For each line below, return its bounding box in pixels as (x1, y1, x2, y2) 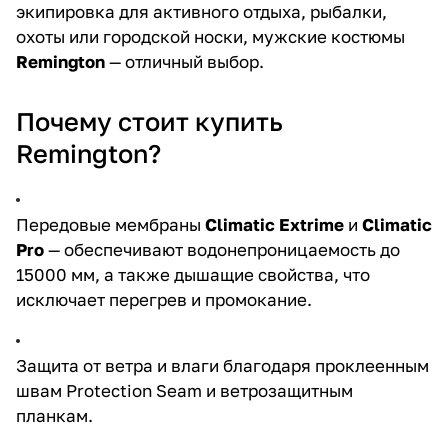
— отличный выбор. (109, 51, 264, 72)
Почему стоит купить (16, 106, 283, 137)
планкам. (16, 405, 93, 426)
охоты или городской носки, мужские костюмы (16, 26, 405, 47)
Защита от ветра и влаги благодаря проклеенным (16, 355, 429, 376)
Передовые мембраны (16, 214, 205, 235)
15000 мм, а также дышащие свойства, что (16, 264, 370, 285)
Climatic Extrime (205, 214, 344, 235)
